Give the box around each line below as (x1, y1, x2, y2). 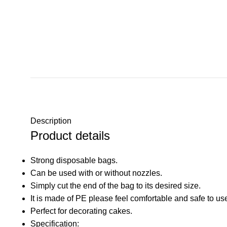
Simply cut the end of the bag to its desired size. (30, 181, 201, 190)
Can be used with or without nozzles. (30, 169, 162, 177)
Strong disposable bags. (30, 156, 118, 165)
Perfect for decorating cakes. (30, 207, 132, 215)
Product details (30, 129, 110, 142)
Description (30, 117, 71, 125)
